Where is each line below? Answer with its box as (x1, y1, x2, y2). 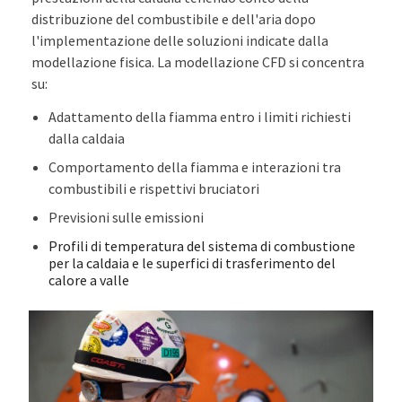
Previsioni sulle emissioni (48, 207, 205, 226)
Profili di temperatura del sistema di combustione (48, 236, 356, 255)
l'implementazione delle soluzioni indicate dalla (31, 31, 329, 49)
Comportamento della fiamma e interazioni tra (48, 157, 342, 176)
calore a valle (48, 270, 130, 289)
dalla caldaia (48, 128, 126, 147)
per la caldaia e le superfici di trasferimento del (48, 253, 336, 272)
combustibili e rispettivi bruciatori (48, 179, 260, 197)
